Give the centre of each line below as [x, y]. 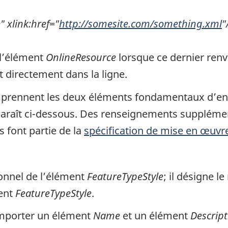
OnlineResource [81, 58]
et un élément [155, 216]
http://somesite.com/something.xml [140, 24]
